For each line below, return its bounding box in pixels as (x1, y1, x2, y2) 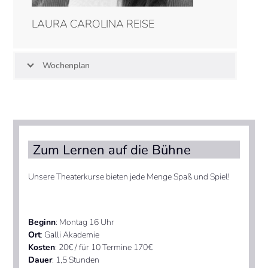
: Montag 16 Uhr (56, 216, 115, 228)
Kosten (28, 241, 56, 253)
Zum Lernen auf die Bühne (33, 141, 191, 159)
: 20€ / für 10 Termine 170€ (55, 241, 153, 253)
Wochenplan (42, 60, 90, 72)
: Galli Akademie (41, 229, 100, 240)
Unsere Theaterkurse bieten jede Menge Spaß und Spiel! (28, 170, 230, 182)
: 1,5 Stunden (52, 254, 100, 266)
